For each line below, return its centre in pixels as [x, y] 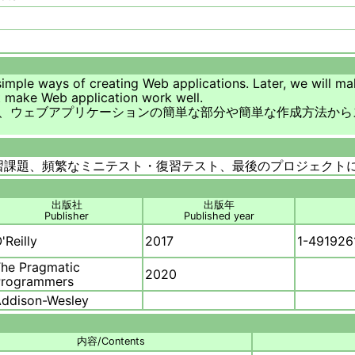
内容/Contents [111, 342]
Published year [219, 216]
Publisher [67, 216]
